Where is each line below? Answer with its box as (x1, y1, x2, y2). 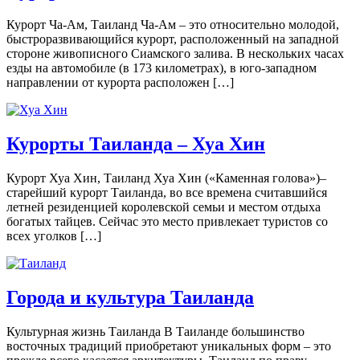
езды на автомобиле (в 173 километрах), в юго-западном (6, 61, 317, 76)
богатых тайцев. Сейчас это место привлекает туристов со (6, 215, 328, 229)
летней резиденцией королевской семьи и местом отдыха (6, 200, 321, 215)
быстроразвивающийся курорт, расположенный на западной (6, 32, 339, 47)
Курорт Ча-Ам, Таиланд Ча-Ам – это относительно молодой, (6, 18, 339, 32)
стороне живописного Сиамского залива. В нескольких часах (6, 47, 344, 61)
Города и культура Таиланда (6, 286, 254, 308)
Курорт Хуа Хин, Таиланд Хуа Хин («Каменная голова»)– (6, 171, 326, 186)
